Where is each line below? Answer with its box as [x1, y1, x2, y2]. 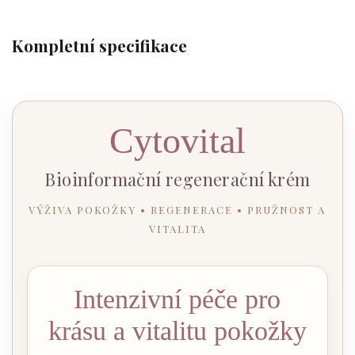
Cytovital [109, 120, 246, 162]
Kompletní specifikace [12, 33, 187, 56]
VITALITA [148, 222, 206, 236]
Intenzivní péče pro [74, 284, 281, 315]
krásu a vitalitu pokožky [48, 316, 307, 346]
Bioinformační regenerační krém [44, 167, 311, 192]
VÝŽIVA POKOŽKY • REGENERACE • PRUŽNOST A [29, 203, 326, 217]
